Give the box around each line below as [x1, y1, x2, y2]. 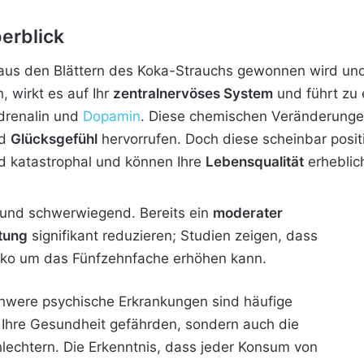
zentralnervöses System [113, 84, 273, 102]
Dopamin [83, 107, 141, 124]
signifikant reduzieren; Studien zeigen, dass [28, 227, 318, 244]
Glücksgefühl [11, 130, 97, 147]
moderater [213, 204, 283, 221]
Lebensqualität [206, 153, 304, 170]
